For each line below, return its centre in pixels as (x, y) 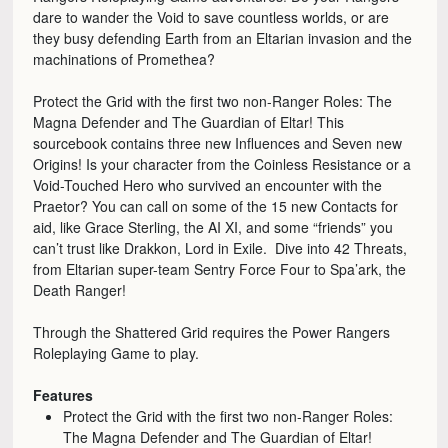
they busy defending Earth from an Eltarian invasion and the (223, 38)
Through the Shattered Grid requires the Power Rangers (212, 332)
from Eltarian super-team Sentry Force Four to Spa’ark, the (220, 269)
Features (63, 395)
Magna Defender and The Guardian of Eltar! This (189, 122)
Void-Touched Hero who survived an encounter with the (208, 185)
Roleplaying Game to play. (116, 353)
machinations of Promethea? (124, 59)
